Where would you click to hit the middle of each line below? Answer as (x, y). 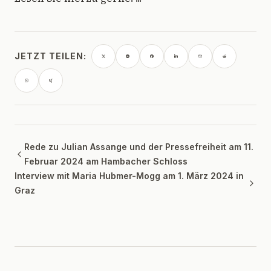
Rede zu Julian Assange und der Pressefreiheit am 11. (139, 147)
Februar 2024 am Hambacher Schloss (106, 161)
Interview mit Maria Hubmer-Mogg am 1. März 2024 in (129, 176)
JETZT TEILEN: (51, 56)
